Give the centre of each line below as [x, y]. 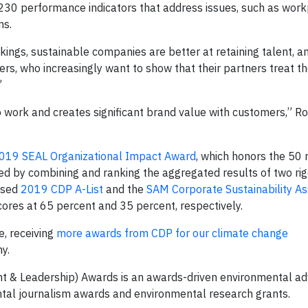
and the [125, 189]
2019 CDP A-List [62, 189]
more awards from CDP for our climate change [172, 233]
